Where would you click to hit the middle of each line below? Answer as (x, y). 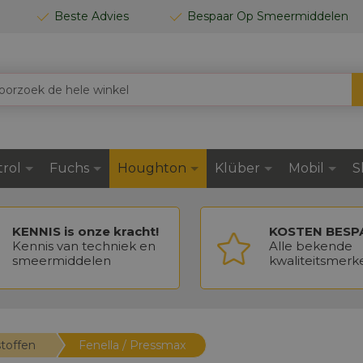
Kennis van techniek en (83, 246)
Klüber (237, 168)
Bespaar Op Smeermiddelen (268, 16)
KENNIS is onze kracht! (85, 231)
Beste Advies (92, 16)
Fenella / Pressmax (136, 345)
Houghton (152, 168)
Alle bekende (311, 246)
